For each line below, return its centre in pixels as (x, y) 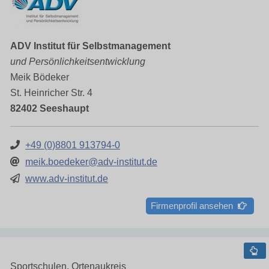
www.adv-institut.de (67, 178)
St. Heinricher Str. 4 (51, 92)
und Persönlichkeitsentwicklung (78, 61)
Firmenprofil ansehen (194, 205)
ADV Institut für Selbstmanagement (90, 46)
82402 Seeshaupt (50, 108)
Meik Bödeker (40, 77)
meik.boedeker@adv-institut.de (91, 162)
